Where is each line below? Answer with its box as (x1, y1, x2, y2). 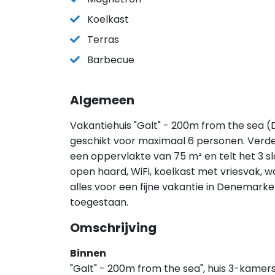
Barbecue (87, 53, 134, 67)
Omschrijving (70, 219, 157, 236)
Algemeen (70, 91, 134, 109)
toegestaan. (70, 195, 128, 209)
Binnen (70, 246, 106, 260)
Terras (87, 33, 119, 47)
